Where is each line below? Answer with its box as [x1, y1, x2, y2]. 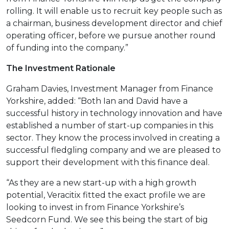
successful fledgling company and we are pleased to [6, 145, 221, 155]
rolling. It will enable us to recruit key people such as [6, 6, 222, 16]
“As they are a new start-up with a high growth [6, 177, 196, 188]
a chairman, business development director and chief [6, 18, 222, 28]
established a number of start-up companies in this [6, 120, 213, 130]
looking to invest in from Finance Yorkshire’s [6, 202, 184, 212]
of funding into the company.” [6, 42, 128, 53]
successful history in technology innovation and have [6, 108, 222, 118]
